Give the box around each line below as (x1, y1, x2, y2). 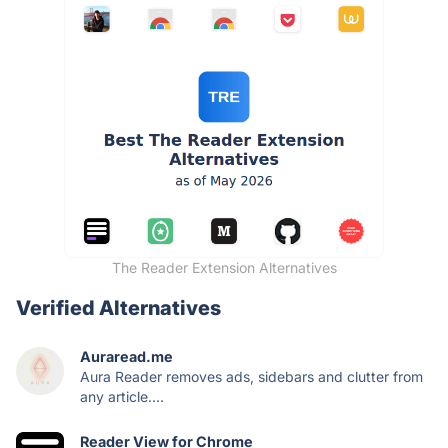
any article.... (80, 387, 164, 405)
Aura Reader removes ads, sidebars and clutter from (80, 367, 423, 385)
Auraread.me (80, 347, 173, 365)
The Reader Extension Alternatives (111, 258, 337, 276)
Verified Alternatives (16, 295, 221, 320)
